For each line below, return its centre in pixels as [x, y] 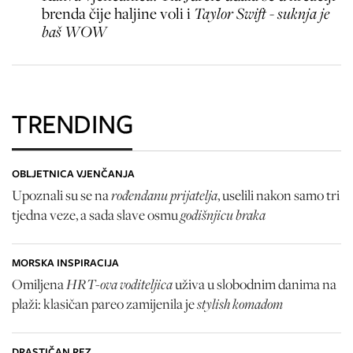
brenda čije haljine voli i [118, 13]
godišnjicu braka [223, 214]
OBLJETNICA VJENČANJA [73, 173]
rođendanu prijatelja [164, 194]
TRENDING [72, 123]
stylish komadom [240, 303]
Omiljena [39, 284]
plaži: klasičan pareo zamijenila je [104, 303]
